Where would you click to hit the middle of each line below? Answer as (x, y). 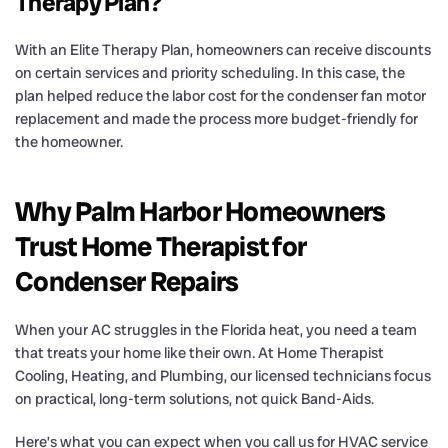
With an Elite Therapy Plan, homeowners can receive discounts (223, 49)
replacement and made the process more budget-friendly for (216, 118)
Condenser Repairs (127, 281)
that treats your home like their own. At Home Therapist (199, 352)
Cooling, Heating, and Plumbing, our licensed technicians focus (223, 375)
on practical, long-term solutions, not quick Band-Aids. (194, 398)
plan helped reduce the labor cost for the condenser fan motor (220, 95)
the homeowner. (69, 141)
